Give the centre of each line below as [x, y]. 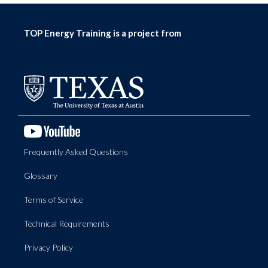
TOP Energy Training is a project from [103, 33]
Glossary [41, 175]
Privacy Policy [48, 247]
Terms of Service [54, 199]
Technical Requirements [67, 223]
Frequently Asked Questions [76, 151]
